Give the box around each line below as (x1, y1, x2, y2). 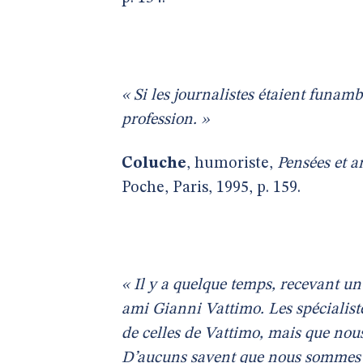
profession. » (122, 112, 209, 128)
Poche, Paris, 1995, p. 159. (122, 180, 301, 196)
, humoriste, (186, 156, 277, 172)
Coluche (122, 156, 186, 172)
